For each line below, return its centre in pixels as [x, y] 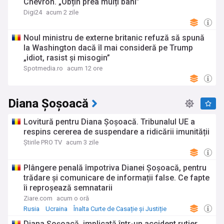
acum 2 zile [62, 12]
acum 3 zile [82, 142]
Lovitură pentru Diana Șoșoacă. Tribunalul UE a [109, 122]
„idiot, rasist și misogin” [67, 58]
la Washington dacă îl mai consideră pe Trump [108, 48]
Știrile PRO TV [43, 142]
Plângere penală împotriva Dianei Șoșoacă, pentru [115, 168]
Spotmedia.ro [43, 68]
